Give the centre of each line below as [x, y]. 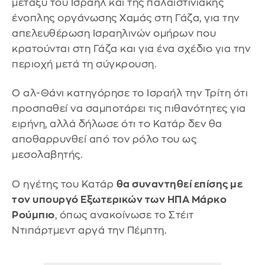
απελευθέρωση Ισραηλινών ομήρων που [114, 33]
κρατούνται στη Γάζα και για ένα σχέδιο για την [131, 49]
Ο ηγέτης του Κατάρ [64, 184]
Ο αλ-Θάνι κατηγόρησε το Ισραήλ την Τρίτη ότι [130, 93]
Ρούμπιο [33, 215]
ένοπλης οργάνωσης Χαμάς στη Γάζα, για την [126, 18]
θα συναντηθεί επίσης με [179, 184]
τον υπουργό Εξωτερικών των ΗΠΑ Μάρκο [119, 199]
